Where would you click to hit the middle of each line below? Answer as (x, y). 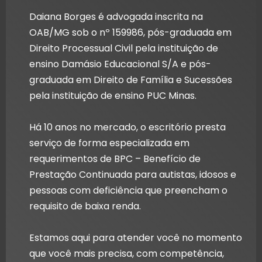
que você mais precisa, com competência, (127, 254)
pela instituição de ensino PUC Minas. (113, 96)
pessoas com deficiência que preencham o (128, 191)
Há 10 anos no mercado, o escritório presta (127, 127)
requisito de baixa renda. (85, 206)
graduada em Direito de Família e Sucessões (131, 80)
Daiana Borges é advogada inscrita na (116, 17)
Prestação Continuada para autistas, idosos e (133, 175)
